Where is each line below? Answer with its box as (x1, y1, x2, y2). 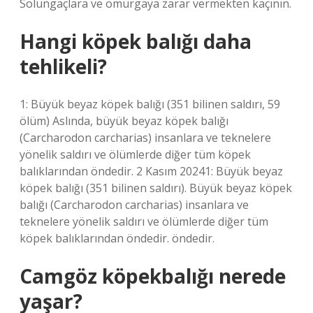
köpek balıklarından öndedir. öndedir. (20, 231, 214, 246)
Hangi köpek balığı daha (20, 28, 252, 54)
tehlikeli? (20, 53, 107, 80)
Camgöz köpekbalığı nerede (20, 263, 286, 289)
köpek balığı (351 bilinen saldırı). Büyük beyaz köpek (20, 180, 292, 196)
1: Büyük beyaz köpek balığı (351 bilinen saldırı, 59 (20, 96, 280, 112)
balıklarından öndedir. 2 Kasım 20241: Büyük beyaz (20, 163, 283, 179)
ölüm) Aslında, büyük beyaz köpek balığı (20, 113, 228, 129)
